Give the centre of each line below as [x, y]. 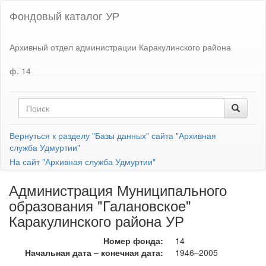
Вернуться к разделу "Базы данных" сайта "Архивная [113, 135]
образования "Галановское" [100, 205]
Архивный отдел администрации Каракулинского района [120, 47]
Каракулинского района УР [96, 221]
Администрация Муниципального [118, 190]
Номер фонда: [133, 240]
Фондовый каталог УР [64, 15]
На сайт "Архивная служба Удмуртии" [83, 161]
